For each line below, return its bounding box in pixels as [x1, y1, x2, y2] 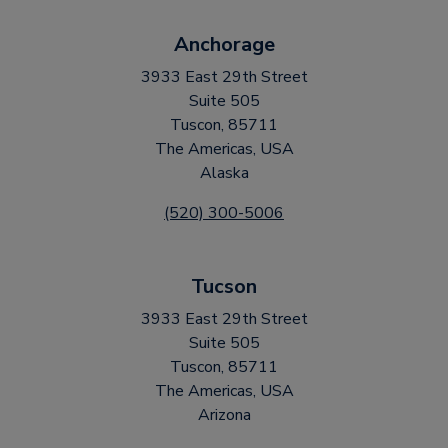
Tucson [191, 273, 257, 300]
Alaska [199, 162, 249, 184]
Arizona [197, 404, 251, 426]
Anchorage [173, 31, 275, 58]
